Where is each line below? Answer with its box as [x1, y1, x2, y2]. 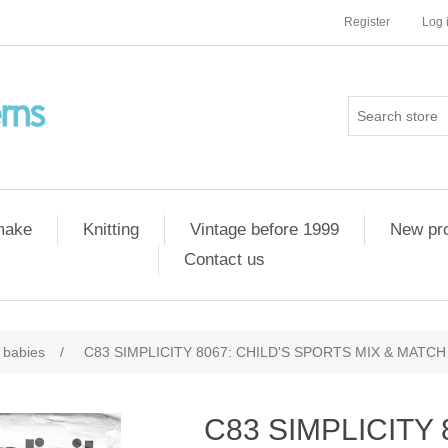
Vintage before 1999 [190, 220, 339, 239]
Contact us [184, 250, 265, 269]
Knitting [83, 220, 139, 239]
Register [344, 15, 390, 29]
